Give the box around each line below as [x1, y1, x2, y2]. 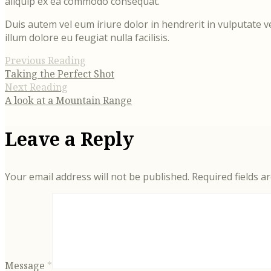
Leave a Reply [5, 125, 134, 151]
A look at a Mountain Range [5, 94, 132, 108]
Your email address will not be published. [5, 169, 189, 183]
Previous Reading [5, 54, 86, 68]
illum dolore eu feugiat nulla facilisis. [5, 31, 169, 45]
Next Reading [5, 80, 68, 94]
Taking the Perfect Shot [5, 67, 114, 81]
